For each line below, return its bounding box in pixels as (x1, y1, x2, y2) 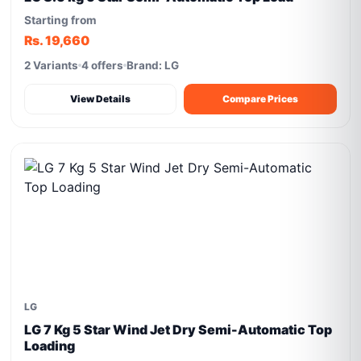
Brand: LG (127, 59, 180, 72)
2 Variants (24, 59, 79, 72)
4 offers (81, 59, 124, 72)
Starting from (24, 14, 98, 27)
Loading (24, 338, 76, 354)
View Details (70, 93, 131, 105)
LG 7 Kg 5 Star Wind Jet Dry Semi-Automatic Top (24, 322, 333, 338)
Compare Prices (222, 93, 298, 105)
